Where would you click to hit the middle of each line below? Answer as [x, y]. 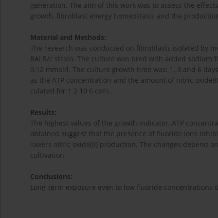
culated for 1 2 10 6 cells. [71, 91]
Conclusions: [51, 177]
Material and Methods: [68, 37]
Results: [43, 112]
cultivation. [48, 155]
